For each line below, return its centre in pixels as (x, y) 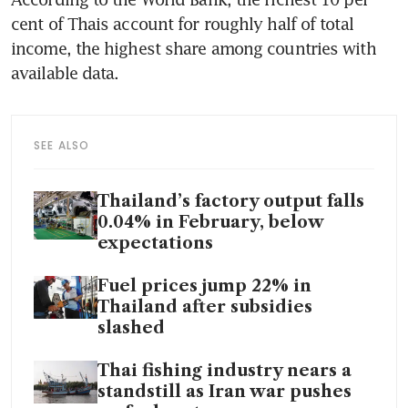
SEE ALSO (62, 146)
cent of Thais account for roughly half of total (182, 24)
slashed (131, 328)
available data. (65, 73)
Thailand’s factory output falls (231, 202)
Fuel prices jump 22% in (204, 286)
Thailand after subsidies (205, 307)
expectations (155, 244)
